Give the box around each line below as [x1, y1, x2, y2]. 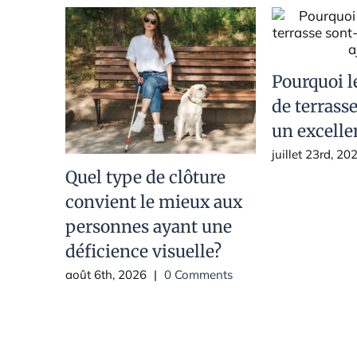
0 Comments [164, 266, 233, 282]
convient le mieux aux [65, 191, 242, 214]
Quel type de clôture [65, 167, 226, 189]
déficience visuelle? [65, 241, 222, 263]
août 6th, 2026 [65, 266, 147, 282]
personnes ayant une [65, 216, 232, 238]
